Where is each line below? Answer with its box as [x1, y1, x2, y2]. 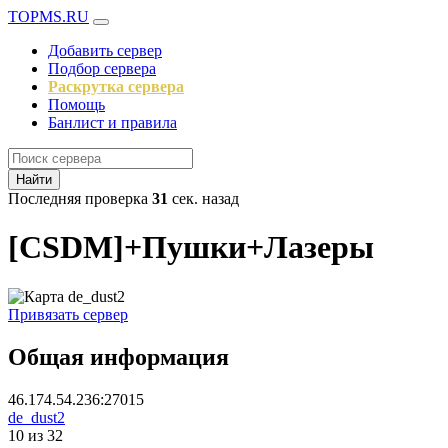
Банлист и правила [48, 114, 177, 131]
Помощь [48, 96, 105, 113]
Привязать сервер [8, 305, 128, 323]
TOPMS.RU [8, 8, 89, 25]
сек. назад [168, 190, 239, 207]
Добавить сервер [48, 42, 162, 59]
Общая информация [8, 343, 229, 370]
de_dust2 [8, 408, 65, 426]
